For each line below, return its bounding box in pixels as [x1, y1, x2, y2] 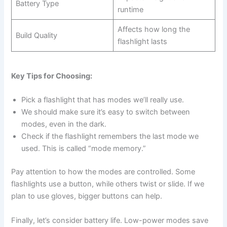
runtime [117, 5, 143, 14]
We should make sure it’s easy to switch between [21, 107, 191, 117]
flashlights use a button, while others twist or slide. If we [11, 179, 205, 189]
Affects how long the [117, 24, 190, 34]
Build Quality [15, 30, 57, 40]
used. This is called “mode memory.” [21, 144, 146, 154]
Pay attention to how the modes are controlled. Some [11, 167, 196, 177]
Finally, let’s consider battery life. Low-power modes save [11, 215, 209, 225]
